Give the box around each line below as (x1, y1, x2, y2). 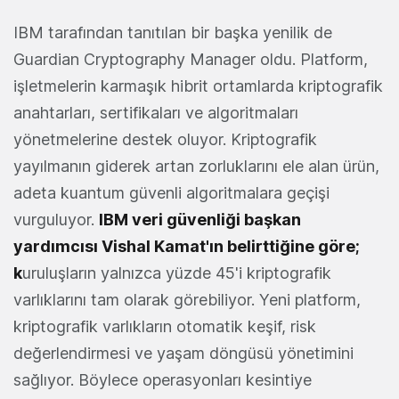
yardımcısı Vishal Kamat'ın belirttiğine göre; (13, 237, 360, 256)
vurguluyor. (13, 210, 99, 230)
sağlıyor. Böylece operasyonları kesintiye (13, 370, 312, 390)
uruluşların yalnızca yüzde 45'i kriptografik (22, 264, 331, 283)
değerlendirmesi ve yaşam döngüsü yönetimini (13, 344, 354, 363)
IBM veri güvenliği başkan (99, 210, 301, 230)
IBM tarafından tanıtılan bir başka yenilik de (13, 23, 332, 43)
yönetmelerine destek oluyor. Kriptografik (13, 130, 317, 150)
